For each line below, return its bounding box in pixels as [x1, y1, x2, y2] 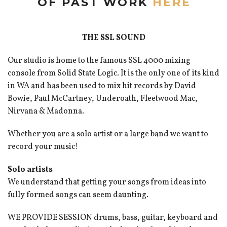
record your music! [8, 141, 78, 153]
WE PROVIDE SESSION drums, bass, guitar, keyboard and [8, 212, 218, 224]
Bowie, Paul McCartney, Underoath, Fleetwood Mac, [8, 93, 198, 105]
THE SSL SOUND [82, 32, 145, 44]
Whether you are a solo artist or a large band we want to [8, 129, 208, 140]
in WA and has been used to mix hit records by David [8, 81, 196, 92]
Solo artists [8, 164, 53, 176]
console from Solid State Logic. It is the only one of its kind [8, 68, 219, 80]
